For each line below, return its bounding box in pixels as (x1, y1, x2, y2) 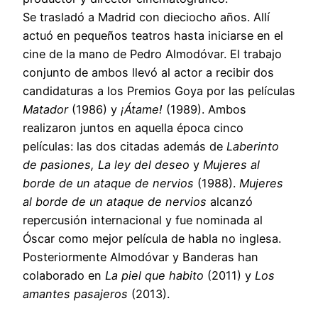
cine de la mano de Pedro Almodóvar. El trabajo (23, 46, 282, 61)
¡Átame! (117, 102, 166, 116)
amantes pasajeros (23, 286, 128, 301)
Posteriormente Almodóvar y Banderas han (23, 249, 258, 264)
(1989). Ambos (166, 102, 246, 116)
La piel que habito (102, 268, 204, 283)
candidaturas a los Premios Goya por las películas (23, 83, 295, 98)
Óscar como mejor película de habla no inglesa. (23, 231, 281, 246)
